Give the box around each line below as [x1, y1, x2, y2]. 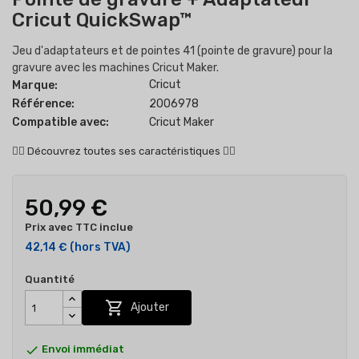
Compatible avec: [12, 115, 109, 130]
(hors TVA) [70, 240, 131, 255]
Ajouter [127, 300, 169, 314]
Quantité [25, 273, 75, 286]
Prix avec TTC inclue [25, 221, 133, 234]
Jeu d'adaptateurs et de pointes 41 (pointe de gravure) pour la [12, 44, 333, 58]
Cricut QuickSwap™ [12, 9, 192, 32]
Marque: [12, 79, 58, 93]
